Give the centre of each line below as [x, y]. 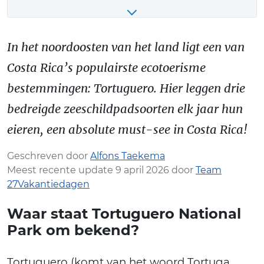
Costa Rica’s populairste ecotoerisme [106, 67]
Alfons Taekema [128, 156]
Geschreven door [49, 156]
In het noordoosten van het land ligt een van [126, 47]
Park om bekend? [73, 230]
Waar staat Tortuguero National [124, 213]
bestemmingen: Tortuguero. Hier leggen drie [126, 88]
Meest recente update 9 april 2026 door [101, 170]
